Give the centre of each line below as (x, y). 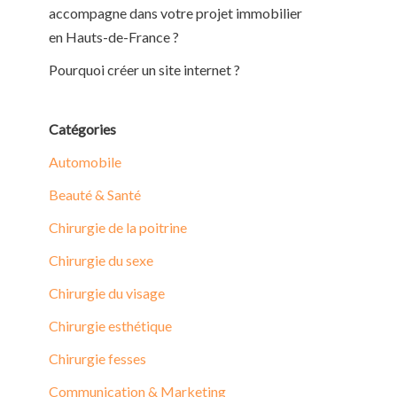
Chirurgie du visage (107, 293)
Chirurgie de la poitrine (118, 227)
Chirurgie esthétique (110, 326)
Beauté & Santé (95, 195)
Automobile (85, 162)
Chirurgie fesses (97, 358)
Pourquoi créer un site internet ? (144, 70)
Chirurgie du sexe (101, 260)
